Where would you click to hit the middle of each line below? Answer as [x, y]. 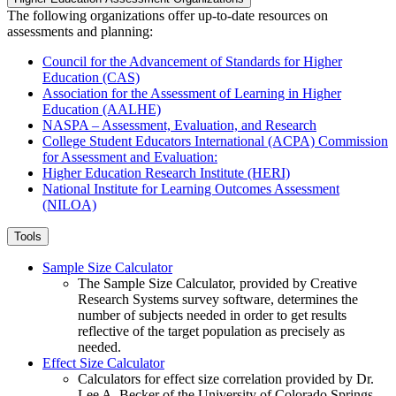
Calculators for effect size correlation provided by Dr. [226, 379]
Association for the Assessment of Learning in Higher [192, 94]
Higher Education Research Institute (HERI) [166, 173]
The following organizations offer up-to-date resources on [168, 16]
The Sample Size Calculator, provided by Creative [217, 284]
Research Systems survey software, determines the [218, 300]
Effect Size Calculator [103, 363]
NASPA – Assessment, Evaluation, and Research [179, 126]
